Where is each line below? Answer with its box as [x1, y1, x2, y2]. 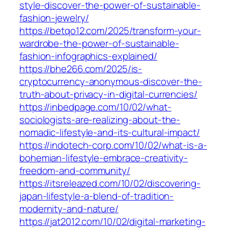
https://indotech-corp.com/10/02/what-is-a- [19, 138, 207, 152]
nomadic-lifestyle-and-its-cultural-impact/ [19, 126, 200, 139]
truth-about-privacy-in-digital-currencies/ [19, 88, 197, 101]
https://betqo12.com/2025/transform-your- [19, 24, 201, 38]
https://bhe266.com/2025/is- [19, 62, 142, 76]
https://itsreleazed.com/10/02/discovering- [19, 177, 201, 190]
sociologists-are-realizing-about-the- [19, 113, 181, 127]
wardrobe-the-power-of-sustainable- [19, 37, 179, 50]
